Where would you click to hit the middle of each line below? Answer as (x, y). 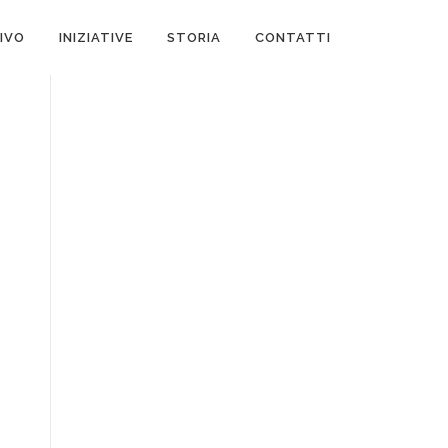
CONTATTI (293, 37)
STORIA (194, 37)
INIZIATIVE (96, 37)
